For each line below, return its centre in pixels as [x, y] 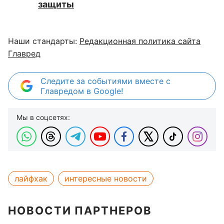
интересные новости [106, 179]
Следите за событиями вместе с [105, 81]
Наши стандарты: [44, 41]
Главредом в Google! [82, 91]
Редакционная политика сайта [140, 41]
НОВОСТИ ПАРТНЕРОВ [80, 211]
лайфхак [31, 179]
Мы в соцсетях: [43, 117]
